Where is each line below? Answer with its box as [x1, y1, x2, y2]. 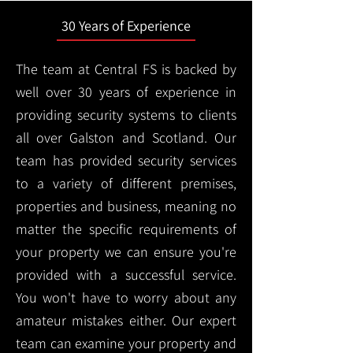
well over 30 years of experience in [16, 83, 236, 101]
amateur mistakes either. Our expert [16, 311, 236, 329]
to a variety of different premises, [16, 174, 236, 192]
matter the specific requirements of [16, 220, 236, 238]
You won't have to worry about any [16, 288, 236, 307]
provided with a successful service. [16, 266, 236, 284]
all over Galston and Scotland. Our [16, 128, 236, 147]
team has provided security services [16, 151, 236, 169]
